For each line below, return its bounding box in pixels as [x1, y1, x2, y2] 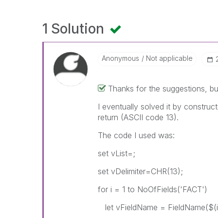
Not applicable [144, 54, 193, 62]
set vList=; [98, 148, 136, 158]
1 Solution [42, 20, 108, 37]
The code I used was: [98, 130, 175, 140]
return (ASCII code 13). [98, 112, 179, 122]
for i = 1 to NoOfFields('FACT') [98, 184, 208, 194]
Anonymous [102, 54, 140, 62]
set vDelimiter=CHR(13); [98, 166, 183, 176]
